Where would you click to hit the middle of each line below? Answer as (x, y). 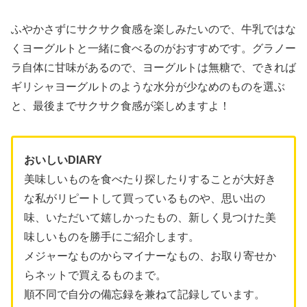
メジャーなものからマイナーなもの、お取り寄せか (150, 256)
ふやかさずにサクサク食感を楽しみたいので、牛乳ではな (153, 29)
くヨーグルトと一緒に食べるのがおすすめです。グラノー (153, 48)
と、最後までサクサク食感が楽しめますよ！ (121, 106)
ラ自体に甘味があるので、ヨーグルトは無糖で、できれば (153, 67)
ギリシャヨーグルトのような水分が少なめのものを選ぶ (148, 86)
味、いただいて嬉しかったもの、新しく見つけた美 (150, 217)
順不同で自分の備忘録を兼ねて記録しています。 (145, 294)
